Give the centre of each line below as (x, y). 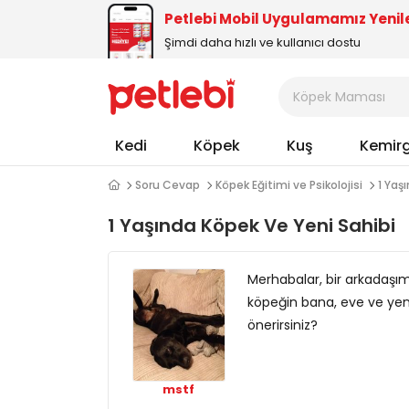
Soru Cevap (168, 185)
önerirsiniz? (282, 325)
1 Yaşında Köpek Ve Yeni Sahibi (252, 225)
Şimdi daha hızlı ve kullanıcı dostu (262, 42)
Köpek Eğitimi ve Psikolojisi (289, 185)
